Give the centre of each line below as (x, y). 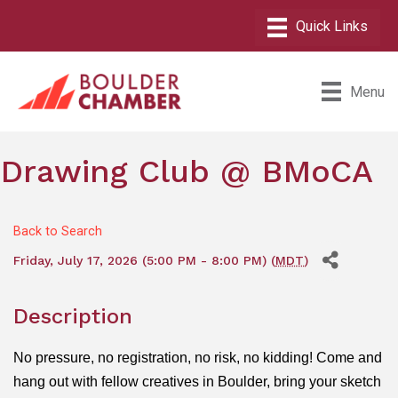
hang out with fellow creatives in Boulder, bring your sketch (197, 381)
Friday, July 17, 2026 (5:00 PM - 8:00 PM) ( (144, 260)
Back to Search (58, 231)
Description (73, 316)
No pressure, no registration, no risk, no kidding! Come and (198, 357)
